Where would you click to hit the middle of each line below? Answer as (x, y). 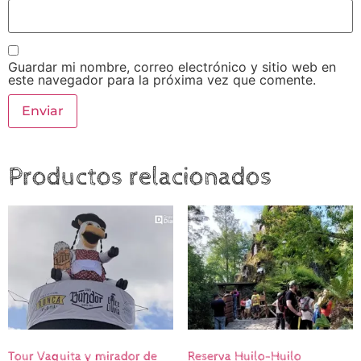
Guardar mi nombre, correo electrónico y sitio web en (172, 66)
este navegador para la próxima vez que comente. (162, 79)
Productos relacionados (140, 177)
